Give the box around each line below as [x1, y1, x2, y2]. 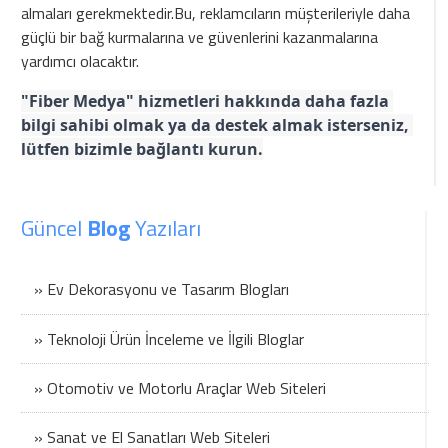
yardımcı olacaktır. [21, 49, 140, 74]
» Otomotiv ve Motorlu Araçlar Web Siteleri [33, 375, 326, 400]
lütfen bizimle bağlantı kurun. [21, 138, 264, 161]
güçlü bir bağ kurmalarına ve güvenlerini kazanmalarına [21, 25, 379, 50]
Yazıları [130, 211, 202, 246]
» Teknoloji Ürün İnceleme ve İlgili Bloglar [33, 326, 304, 351]
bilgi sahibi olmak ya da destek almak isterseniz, [21, 114, 410, 137]
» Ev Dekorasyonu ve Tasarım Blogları [33, 277, 289, 302]
